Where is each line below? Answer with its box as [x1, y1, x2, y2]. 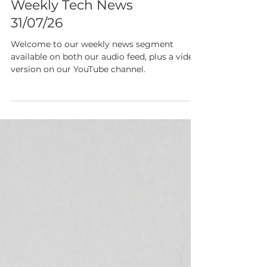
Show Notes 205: [11, 8, 120, 24]
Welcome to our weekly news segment [11, 67, 173, 78]
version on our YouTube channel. [11, 92, 145, 103]
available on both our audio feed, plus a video [11, 80, 198, 91]
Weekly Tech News [11, 26, 133, 42]
